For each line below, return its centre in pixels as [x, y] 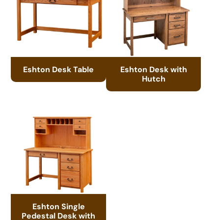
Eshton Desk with [153, 69]
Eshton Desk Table [59, 69]
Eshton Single [58, 206]
